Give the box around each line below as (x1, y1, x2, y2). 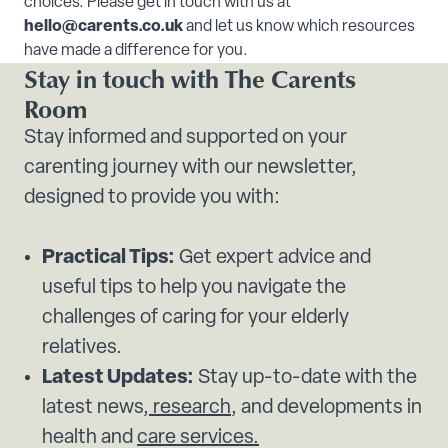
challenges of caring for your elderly (42, 308, 349, 329)
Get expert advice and (175, 248, 371, 269)
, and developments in (231, 398, 422, 419)
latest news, (42, 398, 149, 419)
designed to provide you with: (24, 188, 280, 209)
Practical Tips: (42, 248, 175, 269)
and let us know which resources (183, 19, 415, 36)
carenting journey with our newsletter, (24, 158, 357, 179)
